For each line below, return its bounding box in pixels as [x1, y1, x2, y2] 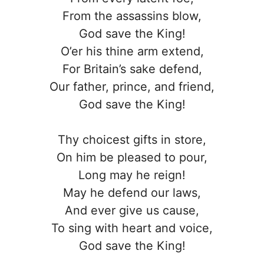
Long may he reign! [78, 168, 186, 183]
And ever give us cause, [65, 203, 199, 218]
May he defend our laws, [63, 186, 201, 200]
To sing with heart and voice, [51, 221, 213, 236]
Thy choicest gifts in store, [58, 133, 206, 147]
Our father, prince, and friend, [49, 80, 214, 94]
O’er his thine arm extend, [60, 44, 204, 59]
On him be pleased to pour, [57, 150, 207, 165]
